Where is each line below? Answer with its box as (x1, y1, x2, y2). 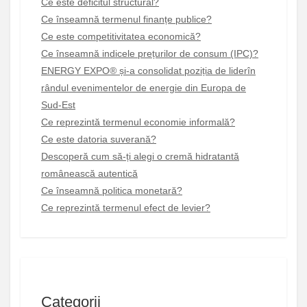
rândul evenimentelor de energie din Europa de (41, 82, 246, 93)
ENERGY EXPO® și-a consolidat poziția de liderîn (41, 64, 256, 76)
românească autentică (41, 167, 138, 179)
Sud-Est (41, 99, 75, 110)
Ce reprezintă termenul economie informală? (41, 116, 235, 127)
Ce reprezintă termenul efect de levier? (41, 201, 210, 213)
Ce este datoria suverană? (41, 133, 156, 145)
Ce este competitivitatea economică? (41, 30, 201, 42)
